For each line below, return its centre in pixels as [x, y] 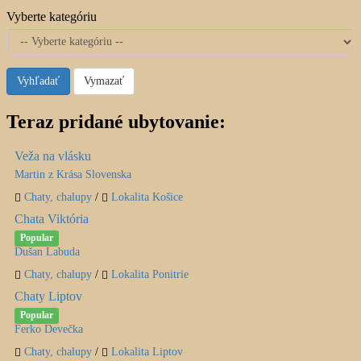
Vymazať [104, 81]
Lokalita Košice [147, 197]
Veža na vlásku [53, 156]
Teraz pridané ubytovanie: [116, 122]
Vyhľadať [38, 81]
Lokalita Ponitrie [150, 274]
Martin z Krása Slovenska [73, 174]
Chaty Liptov [48, 296]
